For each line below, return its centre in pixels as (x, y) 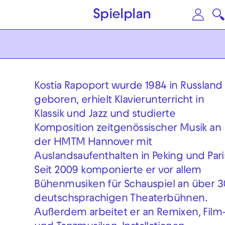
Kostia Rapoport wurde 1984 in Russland (128, 87)
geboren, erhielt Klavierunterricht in (119, 101)
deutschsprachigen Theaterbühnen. (121, 200)
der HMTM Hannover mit (93, 143)
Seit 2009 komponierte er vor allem (118, 172)
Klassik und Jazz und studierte (105, 115)
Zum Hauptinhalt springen (100, 15)
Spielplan (122, 15)
